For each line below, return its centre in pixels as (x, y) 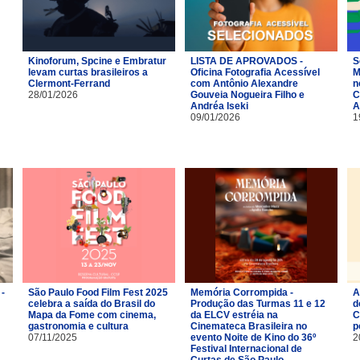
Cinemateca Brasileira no (249, 326)
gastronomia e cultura (78, 326)
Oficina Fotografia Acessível (255, 72)
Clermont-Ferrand (69, 83)
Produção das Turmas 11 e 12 (258, 303)
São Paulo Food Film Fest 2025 (98, 292)
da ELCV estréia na (234, 315)
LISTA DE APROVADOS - (247, 61)
